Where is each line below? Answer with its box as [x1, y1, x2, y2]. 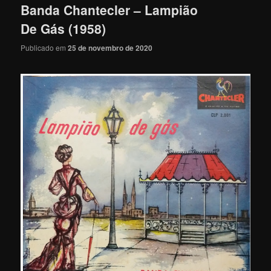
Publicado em [21, 42, 68, 53]
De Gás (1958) [21, 19, 106, 38]
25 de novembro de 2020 [68, 42, 153, 53]
